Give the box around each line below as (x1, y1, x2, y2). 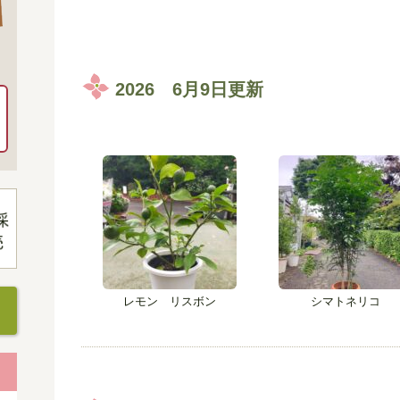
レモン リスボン (122, 294, 216, 308)
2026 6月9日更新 (114, 79, 263, 99)
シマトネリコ (311, 294, 381, 308)
